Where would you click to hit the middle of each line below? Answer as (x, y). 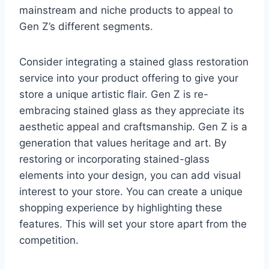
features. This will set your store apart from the (133, 224)
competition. (49, 240)
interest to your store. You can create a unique (131, 191)
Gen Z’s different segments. (86, 26)
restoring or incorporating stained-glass (114, 159)
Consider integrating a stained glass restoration (134, 62)
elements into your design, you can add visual (130, 175)
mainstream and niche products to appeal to (126, 10)
